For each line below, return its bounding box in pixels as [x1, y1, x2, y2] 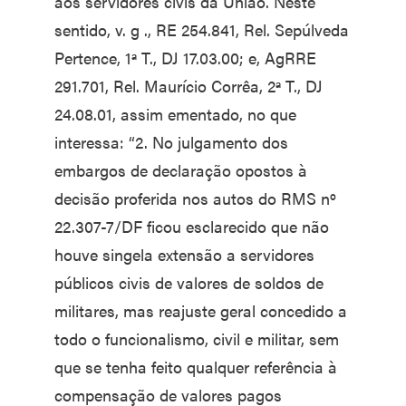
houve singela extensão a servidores [54, 243, 314, 266]
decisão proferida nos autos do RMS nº [54, 187, 336, 209]
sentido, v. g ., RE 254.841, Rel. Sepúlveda [54, 18, 349, 41]
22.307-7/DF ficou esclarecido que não [54, 215, 329, 237]
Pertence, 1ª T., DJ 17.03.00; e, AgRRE [54, 46, 316, 69]
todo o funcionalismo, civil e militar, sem [54, 327, 339, 350]
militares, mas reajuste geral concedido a [54, 299, 347, 322]
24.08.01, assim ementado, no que [54, 102, 296, 125]
